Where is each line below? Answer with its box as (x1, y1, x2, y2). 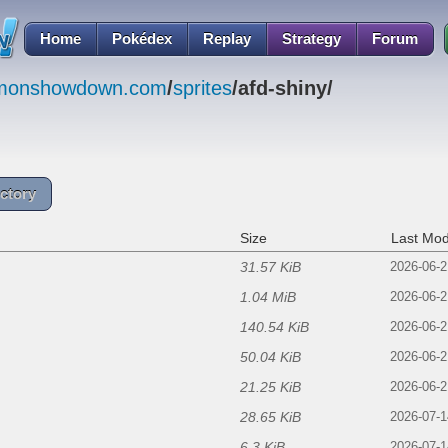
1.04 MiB (240, 289, 296, 306)
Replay (203, 30, 251, 47)
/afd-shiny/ (232, 77, 333, 100)
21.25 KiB (240, 379, 301, 396)
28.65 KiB (240, 409, 301, 426)
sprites (173, 77, 232, 100)
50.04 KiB (240, 349, 301, 366)
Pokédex (112, 30, 172, 47)
